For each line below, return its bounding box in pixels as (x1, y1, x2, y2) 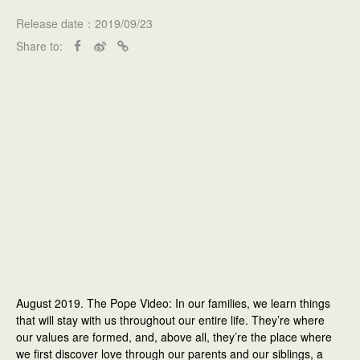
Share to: (16, 37, 63, 54)
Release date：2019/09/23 (16, 14, 153, 31)
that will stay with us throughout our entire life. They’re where (16, 312, 325, 329)
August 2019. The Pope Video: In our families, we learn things (16, 295, 330, 312)
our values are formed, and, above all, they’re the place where (16, 329, 332, 346)
